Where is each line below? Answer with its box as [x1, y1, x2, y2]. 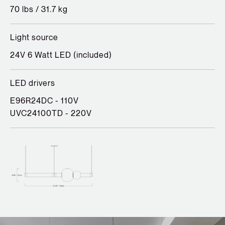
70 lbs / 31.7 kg [10, 6, 68, 14]
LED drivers [10, 79, 55, 88]
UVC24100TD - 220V [10, 109, 92, 118]
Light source [10, 34, 58, 42]
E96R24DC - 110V [10, 97, 79, 105]
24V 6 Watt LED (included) [10, 51, 112, 60]
